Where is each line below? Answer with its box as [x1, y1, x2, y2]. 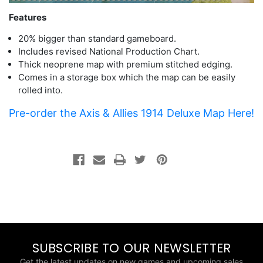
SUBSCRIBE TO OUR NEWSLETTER [32, 239, 231, 257]
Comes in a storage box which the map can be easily [18, 72, 236, 83]
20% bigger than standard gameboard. [18, 33, 177, 44]
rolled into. [18, 85, 63, 96]
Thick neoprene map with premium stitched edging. [18, 59, 233, 70]
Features [9, 12, 46, 23]
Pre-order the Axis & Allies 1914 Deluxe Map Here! [9, 107, 254, 119]
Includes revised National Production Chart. [18, 46, 200, 57]
